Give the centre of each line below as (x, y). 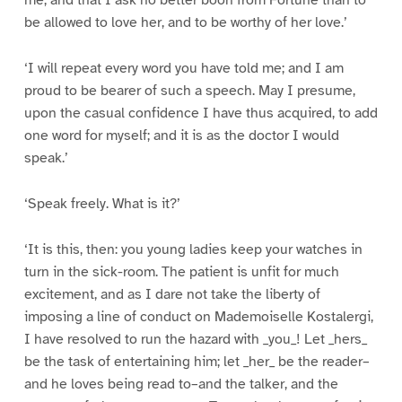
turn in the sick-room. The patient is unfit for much (181, 272)
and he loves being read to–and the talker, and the (181, 384)
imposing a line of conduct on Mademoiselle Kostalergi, (198, 317)
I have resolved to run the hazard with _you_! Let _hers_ (195, 339)
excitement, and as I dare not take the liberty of (172, 294)
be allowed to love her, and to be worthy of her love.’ (185, 23)
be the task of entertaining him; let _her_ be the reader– (197, 362)
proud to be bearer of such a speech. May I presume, (189, 91)
